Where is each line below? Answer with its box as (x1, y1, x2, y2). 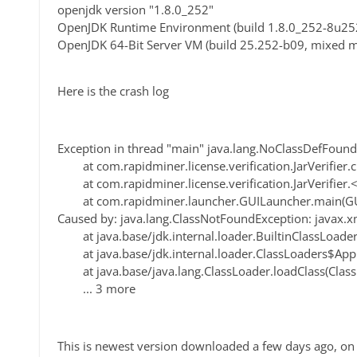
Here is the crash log (57, 83, 169, 100)
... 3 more (57, 280, 135, 297)
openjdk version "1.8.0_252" (57, 2, 214, 18)
